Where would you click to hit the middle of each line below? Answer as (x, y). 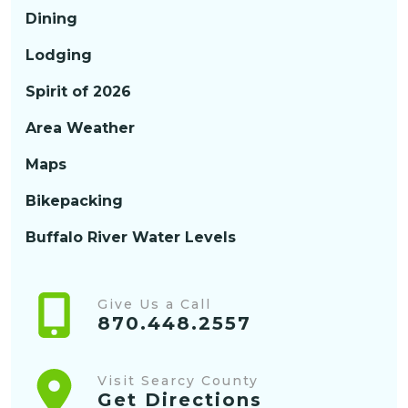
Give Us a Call (154, 304)
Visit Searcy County (178, 380)
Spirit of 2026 (78, 92)
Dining (51, 19)
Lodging (59, 56)
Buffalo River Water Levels (131, 238)
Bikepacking (74, 201)
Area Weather (80, 128)
